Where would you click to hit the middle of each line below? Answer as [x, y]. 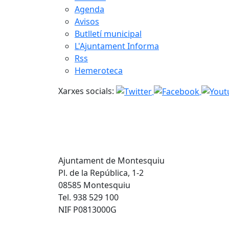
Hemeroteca [99, 70]
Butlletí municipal [108, 33]
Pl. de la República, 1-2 [101, 173]
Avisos [87, 21]
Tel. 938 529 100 [88, 197]
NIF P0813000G [87, 209]
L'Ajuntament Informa [117, 46]
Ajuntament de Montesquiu [111, 160]
